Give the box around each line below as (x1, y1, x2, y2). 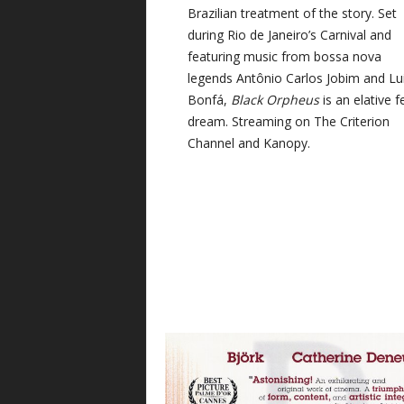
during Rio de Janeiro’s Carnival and (188, 26, 392, 44)
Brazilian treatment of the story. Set (188, 5, 398, 23)
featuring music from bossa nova (188, 48, 382, 66)
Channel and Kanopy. (188, 134, 311, 152)
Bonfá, (188, 91, 232, 109)
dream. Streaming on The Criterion (188, 113, 390, 131)
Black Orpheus (231, 91, 320, 109)
